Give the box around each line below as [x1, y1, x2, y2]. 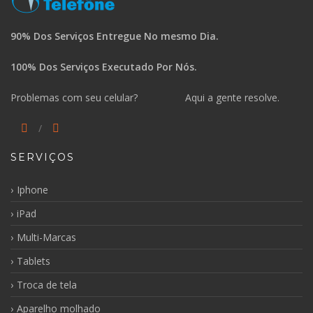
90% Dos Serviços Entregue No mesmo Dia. [10, 29, 219, 43]
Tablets [17, 254, 50, 268]
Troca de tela [17, 277, 77, 291]
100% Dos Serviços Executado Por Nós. [10, 59, 200, 73]
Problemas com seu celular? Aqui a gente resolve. [10, 90, 279, 104]
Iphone [17, 182, 48, 196]
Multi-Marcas [17, 230, 76, 244]
